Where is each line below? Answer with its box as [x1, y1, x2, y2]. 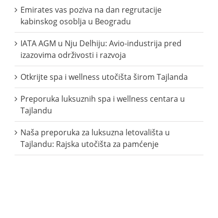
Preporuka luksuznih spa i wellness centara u [20, 93, 185, 105]
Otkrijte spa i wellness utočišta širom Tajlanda [20, 72, 188, 83]
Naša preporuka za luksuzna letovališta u [20, 127, 170, 138]
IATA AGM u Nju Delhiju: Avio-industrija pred [20, 38, 182, 49]
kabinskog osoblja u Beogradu [20, 16, 131, 27]
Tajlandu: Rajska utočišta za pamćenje [20, 139, 159, 150]
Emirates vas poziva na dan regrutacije [20, 4, 162, 16]
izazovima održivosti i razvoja [20, 50, 126, 61]
